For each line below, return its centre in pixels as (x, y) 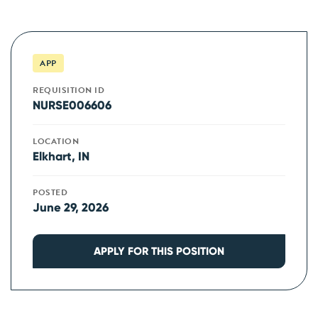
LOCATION (56, 141)
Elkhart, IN (61, 157)
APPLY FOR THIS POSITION (159, 251)
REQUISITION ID (68, 90)
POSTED (50, 192)
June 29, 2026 (71, 208)
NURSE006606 (72, 105)
